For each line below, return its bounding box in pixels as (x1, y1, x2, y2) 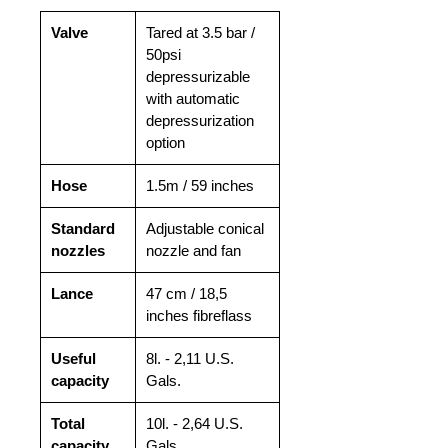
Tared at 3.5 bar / (146, 24, 255, 42)
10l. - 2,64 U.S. (146, 415, 243, 433)
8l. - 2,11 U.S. (146, 350, 234, 368)
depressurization (146, 112, 254, 130)
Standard (51, 220, 115, 238)
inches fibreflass (146, 307, 252, 325)
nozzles (51, 242, 105, 260)
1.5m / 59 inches (146, 177, 254, 195)
